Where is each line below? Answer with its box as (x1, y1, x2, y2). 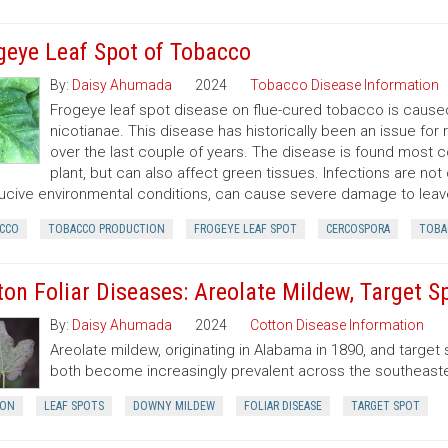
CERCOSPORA (325, 222, 390, 236)
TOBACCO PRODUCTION (47, 222, 165, 236)
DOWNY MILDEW (132, 399, 215, 413)
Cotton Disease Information (249, 317, 424, 333)
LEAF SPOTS (43, 399, 104, 413)
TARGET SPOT (350, 399, 420, 413)
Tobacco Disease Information (249, 77, 439, 93)
